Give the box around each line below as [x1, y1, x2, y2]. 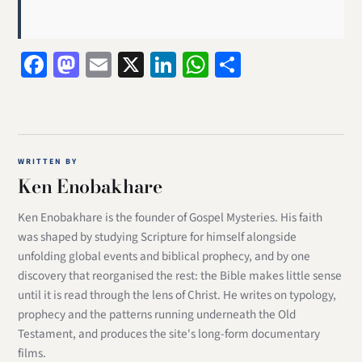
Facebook [47, 45, 152, 83]
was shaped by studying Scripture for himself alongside [18, 228, 297, 246]
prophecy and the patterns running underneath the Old [18, 305, 297, 324]
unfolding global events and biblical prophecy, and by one [18, 247, 311, 266]
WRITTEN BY [18, 156, 78, 168]
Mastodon [79, 45, 187, 83]
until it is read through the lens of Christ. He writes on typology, [18, 286, 337, 305]
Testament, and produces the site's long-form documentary [18, 325, 321, 343]
